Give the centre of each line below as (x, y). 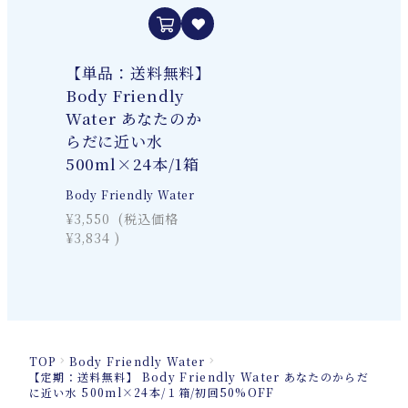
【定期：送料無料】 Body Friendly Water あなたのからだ (199, 377)
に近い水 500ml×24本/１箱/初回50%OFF (152, 393)
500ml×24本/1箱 (132, 163)
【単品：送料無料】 (138, 72)
